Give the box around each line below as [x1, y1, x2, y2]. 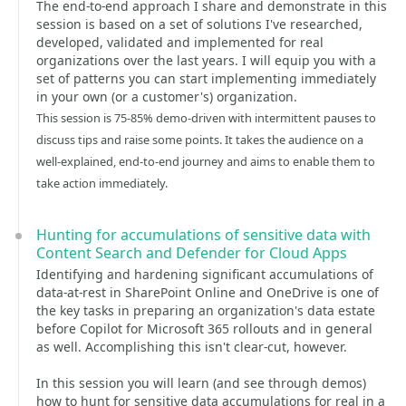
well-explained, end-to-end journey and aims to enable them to [36, 153, 375, 169]
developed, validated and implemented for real [36, 34, 324, 51]
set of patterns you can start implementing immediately [36, 70, 376, 87]
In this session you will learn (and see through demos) [36, 374, 366, 391]
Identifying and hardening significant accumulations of [36, 266, 373, 283]
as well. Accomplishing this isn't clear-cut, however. [36, 338, 347, 355]
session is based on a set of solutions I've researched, [36, 15, 362, 33]
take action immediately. [36, 175, 168, 191]
